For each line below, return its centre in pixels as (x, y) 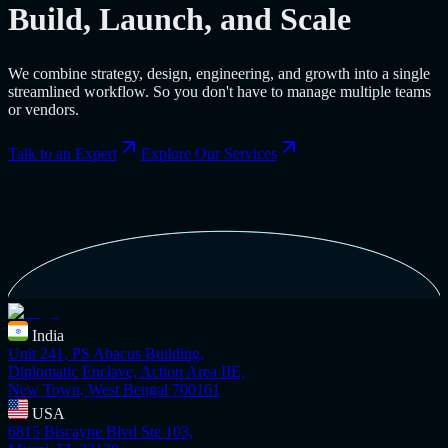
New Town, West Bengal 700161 (114, 389)
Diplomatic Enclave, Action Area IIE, (126, 371)
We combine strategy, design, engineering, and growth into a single (219, 73)
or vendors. (43, 109)
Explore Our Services (209, 153)
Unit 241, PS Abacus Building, (106, 353)
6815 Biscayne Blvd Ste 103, (100, 431)
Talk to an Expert (62, 153)
